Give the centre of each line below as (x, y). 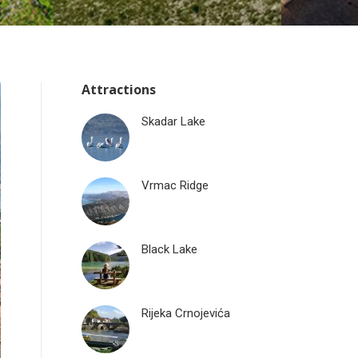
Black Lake (169, 249)
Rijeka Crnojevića (186, 313)
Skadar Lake (173, 121)
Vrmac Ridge (175, 185)
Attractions (119, 89)
